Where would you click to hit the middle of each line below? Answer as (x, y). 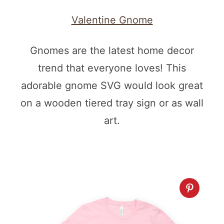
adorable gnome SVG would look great (112, 86)
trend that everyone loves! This (112, 68)
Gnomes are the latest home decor (112, 51)
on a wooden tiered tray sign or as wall (112, 103)
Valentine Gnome (112, 20)
